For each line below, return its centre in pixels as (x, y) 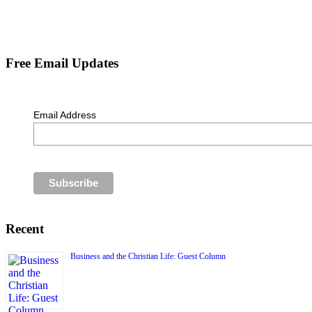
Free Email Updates (62, 63)
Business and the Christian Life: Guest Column (148, 256)
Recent (25, 229)
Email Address (64, 115)
